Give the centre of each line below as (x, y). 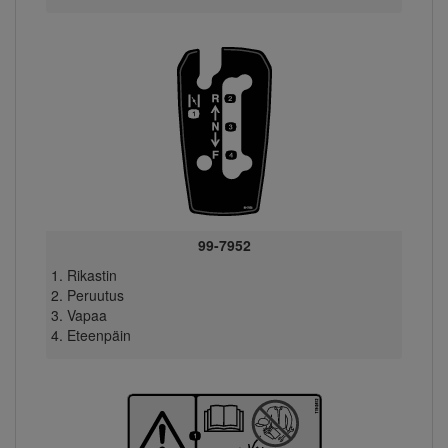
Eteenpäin (98, 334)
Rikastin (91, 274)
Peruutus (95, 294)
